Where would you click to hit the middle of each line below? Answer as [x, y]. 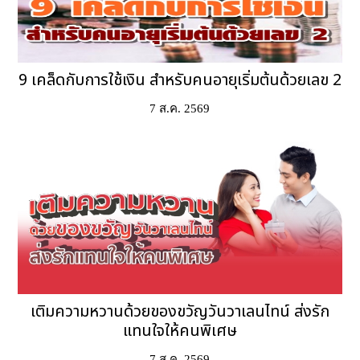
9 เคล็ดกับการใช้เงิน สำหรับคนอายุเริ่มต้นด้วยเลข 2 [180, 80]
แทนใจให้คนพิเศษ [180, 331]
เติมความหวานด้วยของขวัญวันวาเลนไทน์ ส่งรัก [180, 311]
